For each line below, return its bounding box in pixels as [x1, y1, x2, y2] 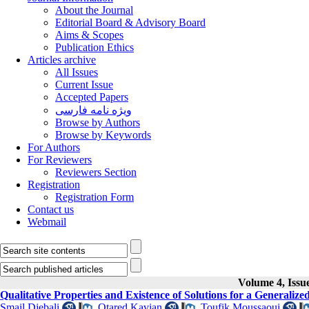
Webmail [28, 216, 66, 228]
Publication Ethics [55, 41, 134, 53]
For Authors [28, 141, 80, 153]
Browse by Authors [55, 117, 140, 128]
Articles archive [28, 54, 96, 66]
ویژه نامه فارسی [55, 104, 132, 116]
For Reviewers [28, 154, 92, 166]
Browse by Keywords [55, 129, 151, 141]
